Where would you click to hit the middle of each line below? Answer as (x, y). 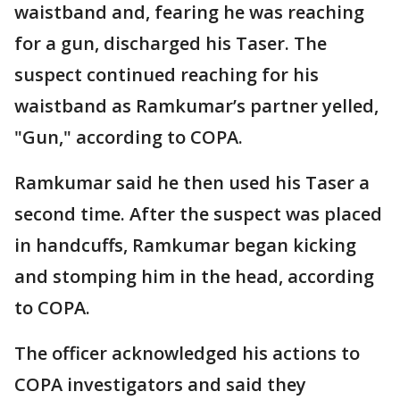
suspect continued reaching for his (167, 75)
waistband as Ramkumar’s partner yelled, (196, 106)
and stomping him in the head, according (194, 276)
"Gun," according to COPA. (129, 137)
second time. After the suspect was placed (198, 214)
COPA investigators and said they (160, 384)
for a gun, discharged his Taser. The (171, 43)
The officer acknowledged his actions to (187, 353)
